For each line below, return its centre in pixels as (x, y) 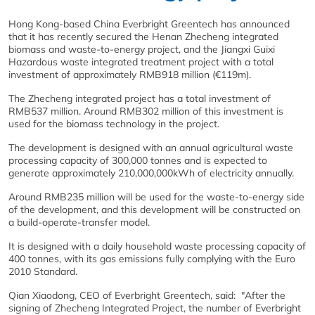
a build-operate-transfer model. (79, 222)
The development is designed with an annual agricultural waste (151, 148)
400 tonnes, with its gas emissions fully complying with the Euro (152, 259)
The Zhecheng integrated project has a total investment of (140, 98)
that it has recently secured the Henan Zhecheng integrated (143, 37)
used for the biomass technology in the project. (114, 124)
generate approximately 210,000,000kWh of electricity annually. (151, 173)
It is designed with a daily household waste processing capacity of (157, 246)
